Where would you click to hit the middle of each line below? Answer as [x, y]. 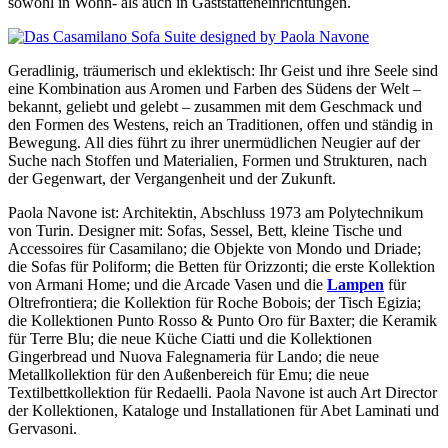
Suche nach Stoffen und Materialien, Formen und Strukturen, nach [217, 160]
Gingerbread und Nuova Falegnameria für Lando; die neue [193, 356]
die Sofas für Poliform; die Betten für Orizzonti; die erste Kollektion [221, 266]
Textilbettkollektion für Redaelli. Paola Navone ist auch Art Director [222, 392]
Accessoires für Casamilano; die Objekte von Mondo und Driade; [214, 248]
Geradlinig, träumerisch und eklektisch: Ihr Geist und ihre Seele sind [223, 70]
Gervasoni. [42, 428]
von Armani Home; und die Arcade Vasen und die [167, 284]
